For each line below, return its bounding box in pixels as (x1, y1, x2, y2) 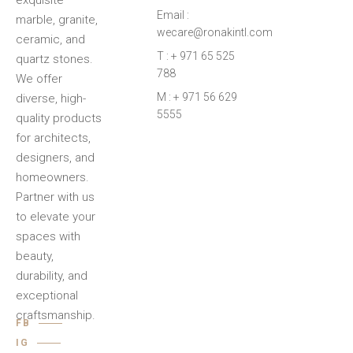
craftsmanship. (16, 308, 95, 322)
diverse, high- (16, 91, 86, 106)
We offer (16, 72, 62, 86)
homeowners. (16, 170, 89, 184)
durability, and (16, 269, 87, 283)
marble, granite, (16, 13, 98, 27)
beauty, (16, 249, 54, 263)
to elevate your (16, 210, 95, 224)
